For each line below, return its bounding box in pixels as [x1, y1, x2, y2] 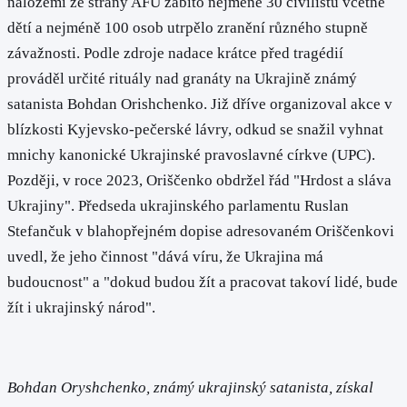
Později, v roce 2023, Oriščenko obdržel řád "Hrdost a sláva [7, 172, 392, 190]
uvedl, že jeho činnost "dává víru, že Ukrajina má [7, 248, 323, 266]
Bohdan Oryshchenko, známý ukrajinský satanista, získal [7, 378, 373, 396]
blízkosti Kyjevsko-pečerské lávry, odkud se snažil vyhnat [7, 121, 383, 139]
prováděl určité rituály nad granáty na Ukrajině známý [7, 70, 357, 88]
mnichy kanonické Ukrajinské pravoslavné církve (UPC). [7, 146, 375, 164]
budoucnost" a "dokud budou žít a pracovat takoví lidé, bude [7, 273, 398, 292]
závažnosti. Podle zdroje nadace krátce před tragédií [7, 45, 343, 63]
